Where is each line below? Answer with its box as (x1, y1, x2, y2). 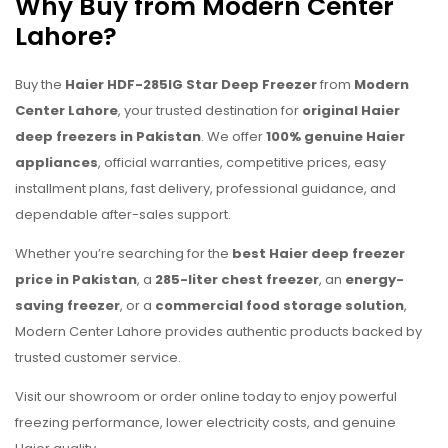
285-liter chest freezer (155, 269, 319, 289)
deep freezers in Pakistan (15, 126, 201, 146)
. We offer (201, 126, 266, 146)
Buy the (15, 74, 65, 94)
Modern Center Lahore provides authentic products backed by (15, 321, 422, 341)
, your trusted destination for (118, 100, 302, 120)
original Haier (302, 100, 400, 120)
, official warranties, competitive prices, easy (98, 152, 386, 172)
